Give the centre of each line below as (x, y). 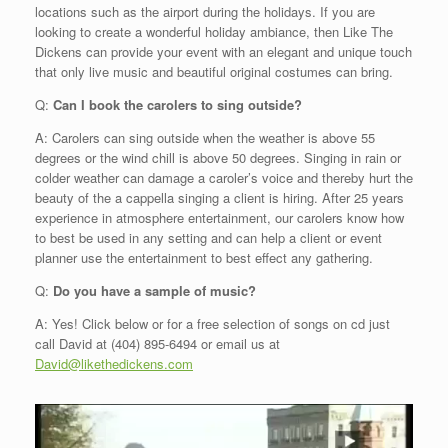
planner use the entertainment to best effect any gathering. (204, 257)
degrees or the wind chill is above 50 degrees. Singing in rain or (218, 157)
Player (52, 432)
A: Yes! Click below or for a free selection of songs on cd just (212, 323)
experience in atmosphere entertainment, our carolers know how (219, 217)
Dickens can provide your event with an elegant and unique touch (223, 51)
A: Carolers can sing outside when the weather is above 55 (205, 137)
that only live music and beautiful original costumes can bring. (214, 71)
